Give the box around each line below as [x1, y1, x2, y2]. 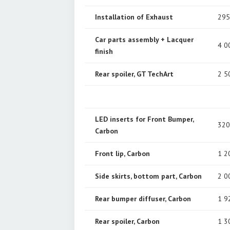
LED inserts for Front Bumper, [95, 114, 194, 124]
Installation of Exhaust [95, 12, 173, 22]
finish [95, 46, 113, 56]
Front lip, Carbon [95, 148, 150, 158]
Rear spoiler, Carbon [95, 216, 160, 226]
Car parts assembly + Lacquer [95, 34, 194, 44]
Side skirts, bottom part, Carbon [95, 171, 202, 181]
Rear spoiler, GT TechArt [95, 69, 174, 79]
